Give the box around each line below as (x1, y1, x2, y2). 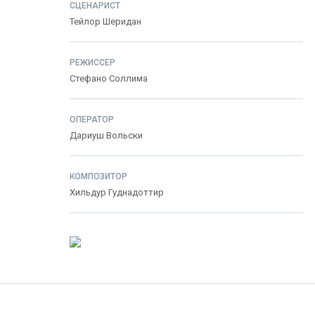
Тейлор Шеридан (70, 16, 141, 27)
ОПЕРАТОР (70, 115, 114, 124)
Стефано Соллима (70, 73, 148, 84)
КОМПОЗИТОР (70, 172, 127, 181)
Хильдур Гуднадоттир (70, 187, 164, 198)
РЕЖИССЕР (70, 58, 115, 67)
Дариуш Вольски (70, 130, 143, 141)
